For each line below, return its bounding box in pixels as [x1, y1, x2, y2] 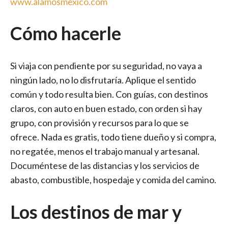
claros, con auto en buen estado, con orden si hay [10, 103, 202, 115]
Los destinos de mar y [10, 200, 182, 223]
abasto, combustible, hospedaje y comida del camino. [10, 174, 216, 186]
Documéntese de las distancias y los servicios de [10, 160, 199, 172]
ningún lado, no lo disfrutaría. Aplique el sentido [10, 74, 196, 86]
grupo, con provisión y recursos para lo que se [10, 117, 189, 129]
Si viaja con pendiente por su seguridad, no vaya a [10, 60, 202, 72]
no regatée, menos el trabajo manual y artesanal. [10, 146, 199, 157]
